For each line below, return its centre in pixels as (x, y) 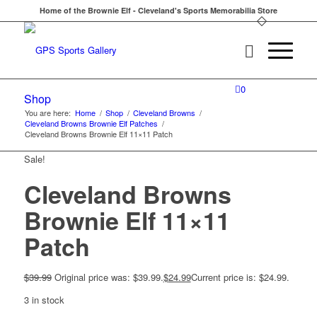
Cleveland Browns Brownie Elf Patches (91, 123)
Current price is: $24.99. (240, 277)
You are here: (47, 113)
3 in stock (44, 300)
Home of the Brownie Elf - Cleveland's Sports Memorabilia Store (158, 10)
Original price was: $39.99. (109, 277)
